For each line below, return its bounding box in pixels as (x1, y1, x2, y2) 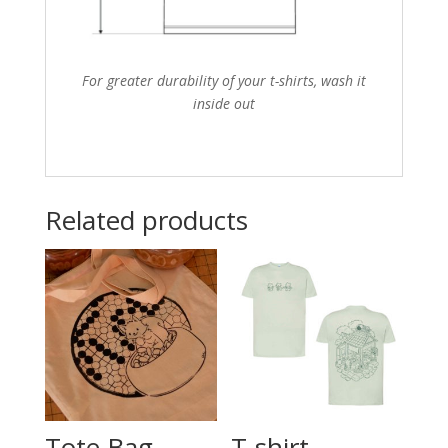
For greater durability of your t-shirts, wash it (81, 70, 366, 90)
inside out (192, 93, 255, 113)
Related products (44, 201, 248, 238)
